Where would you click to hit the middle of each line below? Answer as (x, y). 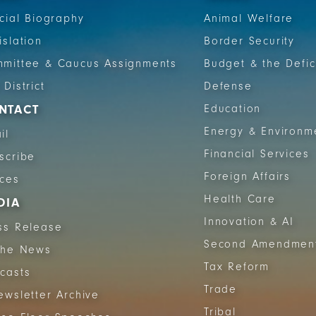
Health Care (240, 199)
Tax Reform (237, 267)
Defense (228, 86)
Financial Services (257, 154)
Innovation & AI (249, 221)
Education (233, 109)
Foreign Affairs (247, 176)
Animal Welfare (249, 18)
